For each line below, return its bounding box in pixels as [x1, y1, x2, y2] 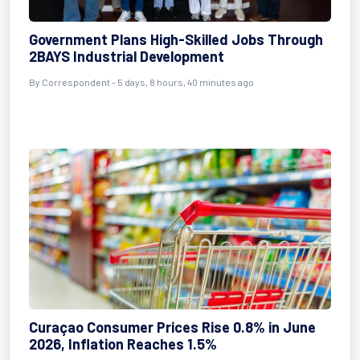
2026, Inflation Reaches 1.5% [29, 335, 217, 353]
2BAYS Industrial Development [29, 47, 224, 65]
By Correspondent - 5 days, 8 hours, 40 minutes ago [29, 76, 254, 88]
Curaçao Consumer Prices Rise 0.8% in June [29, 318, 316, 336]
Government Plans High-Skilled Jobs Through [29, 31, 323, 48]
